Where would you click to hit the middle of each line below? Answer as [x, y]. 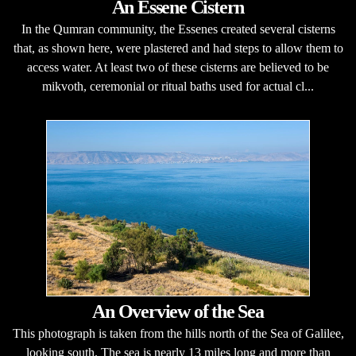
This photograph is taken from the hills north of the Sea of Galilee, [178, 333]
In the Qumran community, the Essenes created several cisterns [178, 29]
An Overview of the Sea [178, 311]
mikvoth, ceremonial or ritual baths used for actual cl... [178, 86]
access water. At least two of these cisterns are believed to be [178, 67]
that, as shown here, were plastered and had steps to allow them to [178, 48]
